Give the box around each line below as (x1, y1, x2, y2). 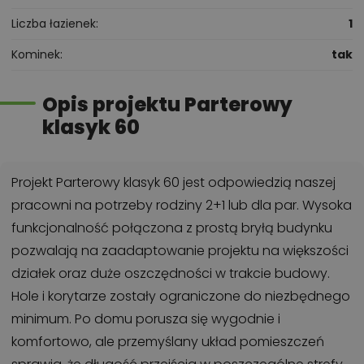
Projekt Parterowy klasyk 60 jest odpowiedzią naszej (11, 173, 336, 193)
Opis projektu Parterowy (42, 91, 292, 119)
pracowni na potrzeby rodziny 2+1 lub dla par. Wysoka (11, 196, 352, 215)
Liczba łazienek (11, 15, 96, 32)
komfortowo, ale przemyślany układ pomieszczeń (11, 332, 324, 352)
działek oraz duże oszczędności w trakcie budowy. (11, 264, 330, 284)
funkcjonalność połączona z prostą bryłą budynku (11, 219, 332, 238)
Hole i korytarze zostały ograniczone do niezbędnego (11, 287, 350, 306)
